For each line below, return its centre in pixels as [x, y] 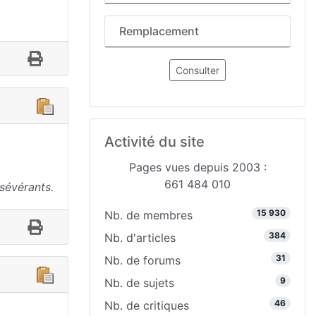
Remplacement [159, 31]
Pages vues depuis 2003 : [197, 167]
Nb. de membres [148, 215]
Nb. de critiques [147, 305]
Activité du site [154, 142]
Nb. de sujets [139, 283]
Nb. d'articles [140, 238]
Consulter [197, 70]
